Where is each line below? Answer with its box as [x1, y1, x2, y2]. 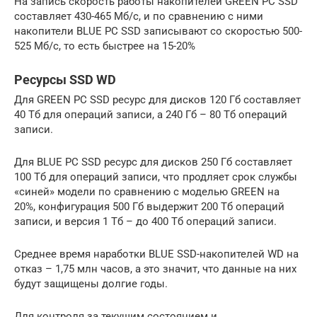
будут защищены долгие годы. [14, 277, 168, 290]
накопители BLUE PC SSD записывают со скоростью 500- [14, 24, 302, 38]
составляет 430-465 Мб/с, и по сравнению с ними [14, 9, 263, 23]
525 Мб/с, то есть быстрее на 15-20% [14, 39, 195, 52]
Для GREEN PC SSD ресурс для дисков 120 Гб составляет [14, 93, 301, 106]
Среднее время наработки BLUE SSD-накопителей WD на [14, 247, 299, 260]
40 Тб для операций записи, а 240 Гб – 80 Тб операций [14, 108, 287, 121]
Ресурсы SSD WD [14, 71, 116, 87]
